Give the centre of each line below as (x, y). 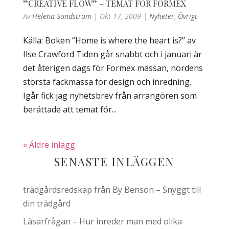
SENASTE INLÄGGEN (114, 162)
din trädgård (47, 203)
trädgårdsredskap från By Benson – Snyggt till (112, 190)
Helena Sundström (62, 16)
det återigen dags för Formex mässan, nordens (113, 68)
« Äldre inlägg (49, 145)
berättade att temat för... (70, 109)
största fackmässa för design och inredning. (107, 82)
